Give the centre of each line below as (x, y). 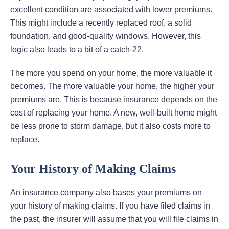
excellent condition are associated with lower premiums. (111, 10)
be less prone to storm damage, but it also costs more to (110, 126)
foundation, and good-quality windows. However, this (106, 36)
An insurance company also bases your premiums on (106, 193)
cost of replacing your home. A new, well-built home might (113, 113)
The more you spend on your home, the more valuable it (111, 73)
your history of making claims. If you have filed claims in (110, 206)
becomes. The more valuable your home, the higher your (112, 86)
